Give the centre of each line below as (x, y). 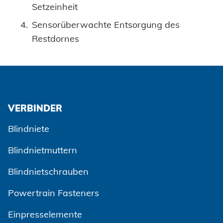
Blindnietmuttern (43, 150)
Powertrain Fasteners (54, 193)
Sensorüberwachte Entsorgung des (106, 25)
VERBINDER (35, 109)
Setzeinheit (55, 7)
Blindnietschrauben (48, 172)
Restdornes (56, 39)
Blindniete (29, 129)
